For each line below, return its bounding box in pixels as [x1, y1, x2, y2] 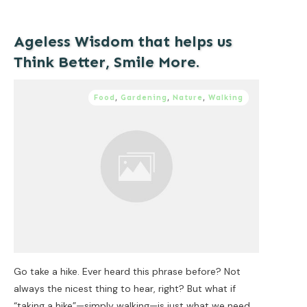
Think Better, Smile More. [14, 52, 199, 71]
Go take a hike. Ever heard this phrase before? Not [14, 265, 241, 278]
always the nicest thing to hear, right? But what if [14, 282, 236, 295]
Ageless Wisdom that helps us [14, 32, 232, 51]
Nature [173, 93, 203, 102]
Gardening [121, 93, 167, 102]
